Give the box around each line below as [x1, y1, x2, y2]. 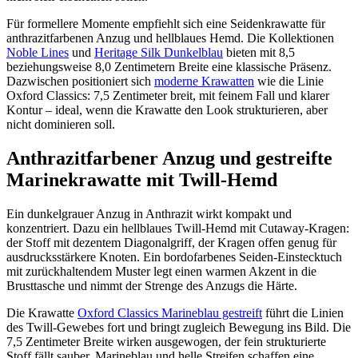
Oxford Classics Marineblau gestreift [78, 305, 262, 320]
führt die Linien [262, 305, 344, 320]
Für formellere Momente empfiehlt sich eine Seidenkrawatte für [6, 17, 325, 31]
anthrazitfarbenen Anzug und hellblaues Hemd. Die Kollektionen [6, 31, 334, 46]
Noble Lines [6, 46, 69, 60]
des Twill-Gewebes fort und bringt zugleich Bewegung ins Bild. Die [6, 320, 351, 334]
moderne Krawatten [154, 74, 254, 89]
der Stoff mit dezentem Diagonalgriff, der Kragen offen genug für [6, 235, 336, 249]
